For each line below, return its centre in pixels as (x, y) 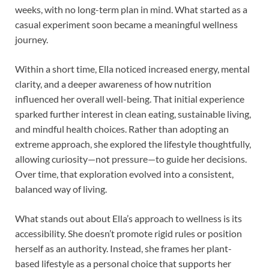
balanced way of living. (61, 189)
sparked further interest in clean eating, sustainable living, (133, 113)
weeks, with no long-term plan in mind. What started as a (131, 9)
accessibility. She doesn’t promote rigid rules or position (128, 233)
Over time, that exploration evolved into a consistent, (124, 174)
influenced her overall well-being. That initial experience (130, 98)
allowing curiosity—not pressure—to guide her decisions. (131, 159)
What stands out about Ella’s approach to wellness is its (128, 218)
